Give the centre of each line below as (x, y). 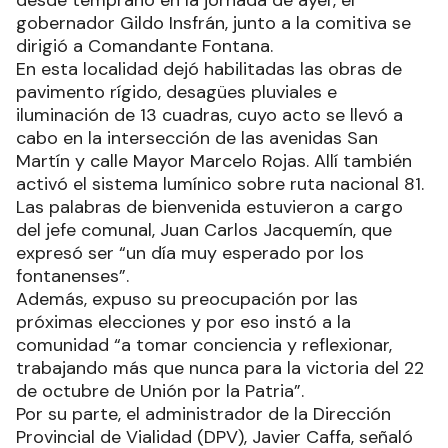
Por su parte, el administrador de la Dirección (203, 414)
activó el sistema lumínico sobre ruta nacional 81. (220, 184)
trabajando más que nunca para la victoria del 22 (220, 368)
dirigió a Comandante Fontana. (144, 46)
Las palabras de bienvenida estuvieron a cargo (209, 207)
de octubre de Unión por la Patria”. (162, 391)
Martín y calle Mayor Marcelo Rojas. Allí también (214, 161)
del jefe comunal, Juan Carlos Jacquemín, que (204, 230)
